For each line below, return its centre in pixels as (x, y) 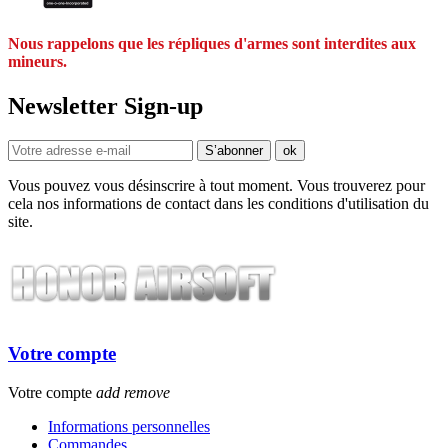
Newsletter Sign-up (105, 105)
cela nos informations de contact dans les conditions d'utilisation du (218, 203)
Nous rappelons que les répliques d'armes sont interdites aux (212, 44)
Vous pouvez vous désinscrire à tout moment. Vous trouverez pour (216, 185)
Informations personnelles (129, 427)
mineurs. (37, 62)
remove (147, 393)
